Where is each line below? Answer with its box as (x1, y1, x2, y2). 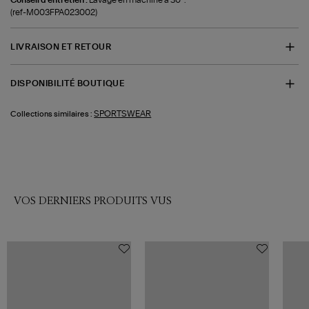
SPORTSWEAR (94, 109, 152, 118)
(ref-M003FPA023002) (10, 8, 98, 17)
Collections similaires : (10, 110, 93, 118)
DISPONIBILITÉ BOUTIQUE (10, 79, 125, 88)
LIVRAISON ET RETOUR (10, 42, 112, 51)
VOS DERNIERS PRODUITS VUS (14, 194, 172, 208)
